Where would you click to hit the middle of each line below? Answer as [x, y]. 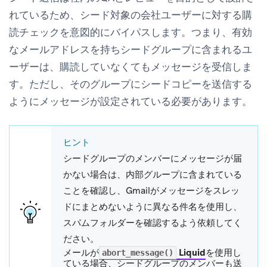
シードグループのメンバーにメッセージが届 [153, 158]
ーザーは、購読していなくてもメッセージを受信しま [131, 66]
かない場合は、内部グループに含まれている [153, 174]
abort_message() [138, 252]
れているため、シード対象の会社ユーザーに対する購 [131, 15]
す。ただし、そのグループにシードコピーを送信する [131, 84]
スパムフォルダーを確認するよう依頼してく [153, 223]
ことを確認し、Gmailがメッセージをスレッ [151, 190]
